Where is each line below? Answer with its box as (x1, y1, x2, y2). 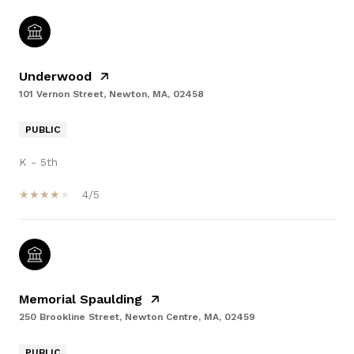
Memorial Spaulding (19, 292, 142, 307)
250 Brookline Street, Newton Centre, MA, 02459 (19, 311, 255, 323)
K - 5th (19, 156, 58, 169)
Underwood (19, 69, 92, 85)
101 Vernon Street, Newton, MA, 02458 (19, 88, 204, 100)
